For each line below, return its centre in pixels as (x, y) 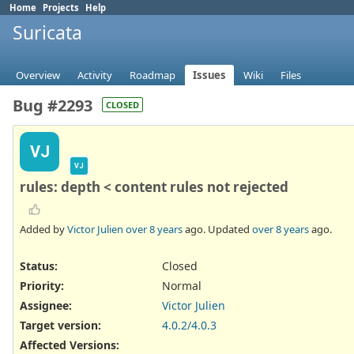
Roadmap (153, 75)
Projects (61, 8)
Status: (39, 265)
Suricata (47, 32)
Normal (182, 285)
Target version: (60, 326)
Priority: (42, 285)
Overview (38, 75)
